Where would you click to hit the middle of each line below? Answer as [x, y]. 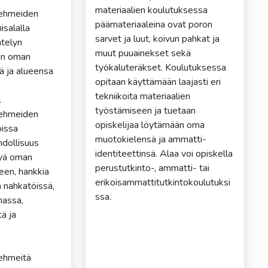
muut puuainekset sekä [143, 54]
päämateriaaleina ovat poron [153, 25]
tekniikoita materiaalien [142, 97]
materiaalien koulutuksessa [151, 10]
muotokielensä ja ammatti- [150, 140]
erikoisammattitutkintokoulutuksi [162, 183]
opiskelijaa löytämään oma [150, 125]
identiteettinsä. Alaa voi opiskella [164, 154]
